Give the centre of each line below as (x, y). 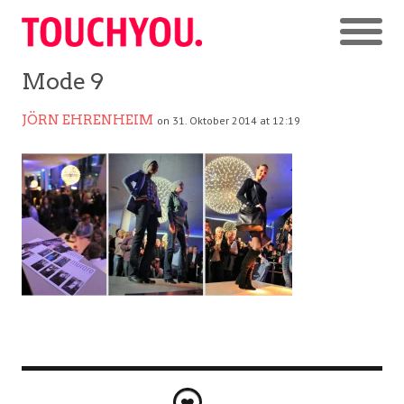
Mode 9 (63, 81)
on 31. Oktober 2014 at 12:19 (229, 120)
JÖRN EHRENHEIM (87, 119)
